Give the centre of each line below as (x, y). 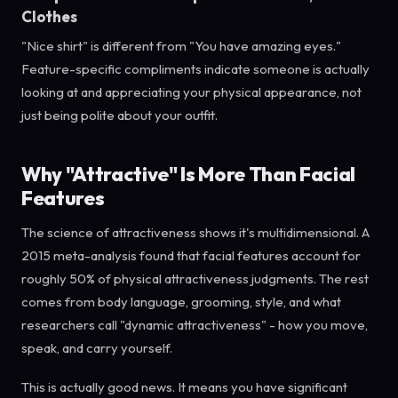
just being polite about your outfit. (119, 115)
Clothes (49, 16)
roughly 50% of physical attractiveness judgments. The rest (195, 278)
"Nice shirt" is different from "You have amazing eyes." (181, 45)
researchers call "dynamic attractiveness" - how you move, (195, 324)
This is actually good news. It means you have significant (184, 386)
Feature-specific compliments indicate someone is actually (195, 68)
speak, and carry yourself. (97, 347)
